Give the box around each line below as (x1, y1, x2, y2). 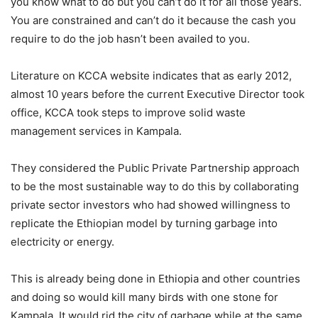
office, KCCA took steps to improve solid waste (11, 106, 246, 120)
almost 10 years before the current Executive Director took (11, 87, 305, 102)
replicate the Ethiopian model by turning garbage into (11, 216, 278, 231)
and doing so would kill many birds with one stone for (11, 290, 278, 305)
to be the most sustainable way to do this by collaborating (11, 180, 299, 194)
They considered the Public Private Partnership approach (11, 161, 300, 175)
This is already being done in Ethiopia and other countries (11, 272, 300, 286)
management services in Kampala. (11, 124, 182, 138)
